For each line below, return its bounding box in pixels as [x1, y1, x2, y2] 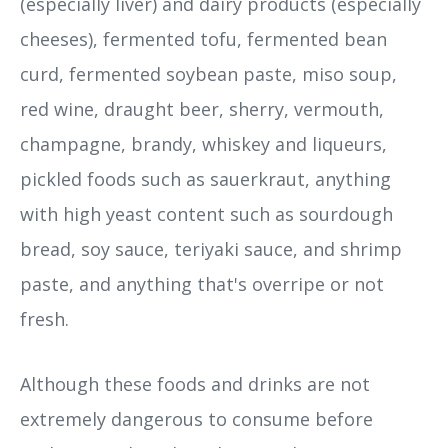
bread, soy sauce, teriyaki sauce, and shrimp [20, 237, 402, 262]
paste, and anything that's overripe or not [20, 272, 384, 297]
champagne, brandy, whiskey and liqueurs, [20, 132, 387, 157]
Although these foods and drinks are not [20, 372, 370, 397]
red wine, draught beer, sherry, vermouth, [20, 97, 384, 122]
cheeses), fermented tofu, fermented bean [20, 27, 387, 52]
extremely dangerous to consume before [20, 407, 373, 432]
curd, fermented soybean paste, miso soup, [20, 62, 397, 87]
